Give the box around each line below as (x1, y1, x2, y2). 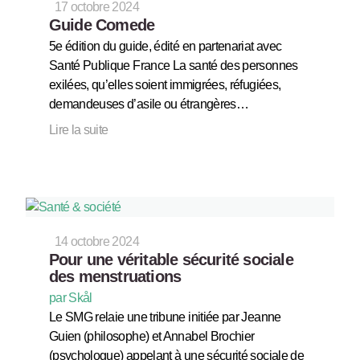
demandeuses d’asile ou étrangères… (48, 97, 249, 112)
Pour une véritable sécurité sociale (48, 251, 293, 269)
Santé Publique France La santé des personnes (48, 59, 298, 73)
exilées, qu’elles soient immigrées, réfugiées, (48, 78, 281, 92)
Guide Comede (48, 16, 155, 35)
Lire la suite (48, 123, 108, 137)
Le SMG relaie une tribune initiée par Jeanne (48, 310, 281, 325)
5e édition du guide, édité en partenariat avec (48, 39, 282, 54)
